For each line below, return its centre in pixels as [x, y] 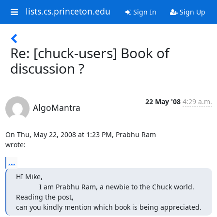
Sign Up [191, 12]
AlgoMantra [56, 108]
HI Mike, [29, 177]
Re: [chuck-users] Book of [90, 53]
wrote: [15, 145]
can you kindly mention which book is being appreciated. [108, 207]
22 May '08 [163, 101]
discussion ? [47, 68]
